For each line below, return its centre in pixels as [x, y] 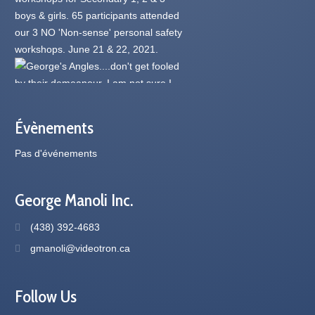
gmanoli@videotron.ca [81, 248]
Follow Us [46, 296]
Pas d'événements [56, 153]
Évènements [54, 127]
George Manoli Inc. [74, 200]
